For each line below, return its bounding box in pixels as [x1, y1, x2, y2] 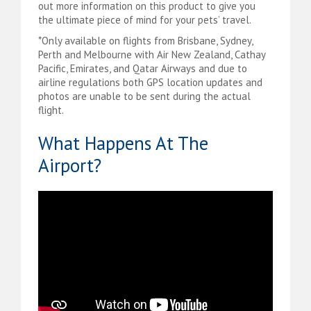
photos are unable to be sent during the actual [38, 90, 251, 103]
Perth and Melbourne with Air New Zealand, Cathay [38, 48, 265, 62]
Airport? [38, 153, 101, 178]
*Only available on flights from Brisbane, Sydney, [38, 34, 253, 48]
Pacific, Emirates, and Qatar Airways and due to [38, 62, 247, 76]
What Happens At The [38, 131, 208, 155]
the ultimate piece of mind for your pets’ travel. [38, 12, 251, 26]
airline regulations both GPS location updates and [38, 76, 262, 90]
